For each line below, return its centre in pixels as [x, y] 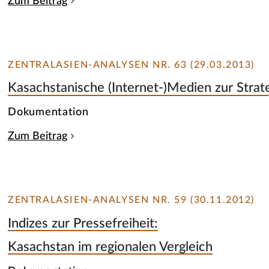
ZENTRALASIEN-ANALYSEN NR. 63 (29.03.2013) [131, 65]
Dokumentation [48, 112]
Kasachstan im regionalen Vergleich [110, 246]
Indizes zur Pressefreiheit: [83, 223]
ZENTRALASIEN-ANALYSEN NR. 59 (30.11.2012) [131, 200]
